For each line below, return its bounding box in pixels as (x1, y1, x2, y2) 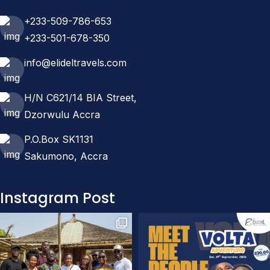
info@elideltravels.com (24, 57, 127, 69)
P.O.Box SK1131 (24, 133, 93, 146)
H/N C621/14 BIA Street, (24, 92, 137, 104)
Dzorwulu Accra (24, 108, 100, 121)
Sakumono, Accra (24, 150, 108, 163)
